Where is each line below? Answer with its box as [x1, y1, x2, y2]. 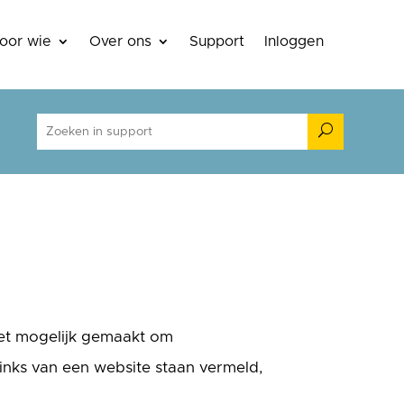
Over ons [88, 34, 151, 50]
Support [188, 34, 244, 50]
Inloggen [263, 34, 324, 50]
